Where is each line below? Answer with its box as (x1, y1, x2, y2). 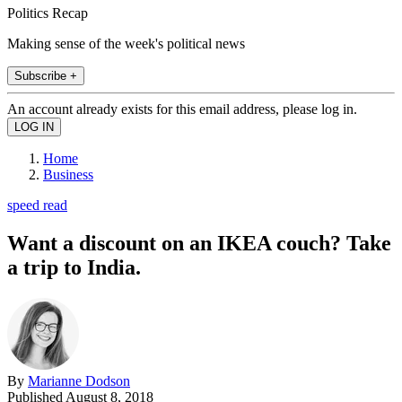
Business (43, 166, 93, 182)
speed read (7, 197, 67, 213)
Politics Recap (7, 4, 88, 21)
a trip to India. (7, 255, 141, 279)
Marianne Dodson (28, 372, 130, 389)
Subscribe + (14, 68, 77, 83)
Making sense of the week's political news (7, 35, 245, 51)
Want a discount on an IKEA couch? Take (7, 231, 391, 255)
